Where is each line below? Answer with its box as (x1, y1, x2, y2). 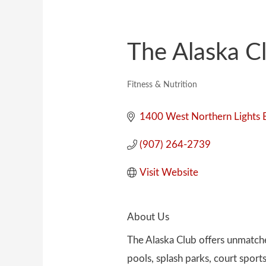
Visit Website (139, 167, 198, 178)
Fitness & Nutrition (126, 80, 197, 89)
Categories (126, 88, 173, 99)
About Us (126, 211, 169, 222)
